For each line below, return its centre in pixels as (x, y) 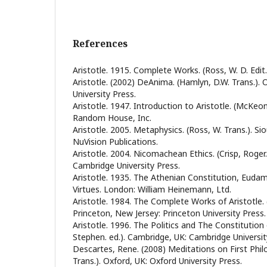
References (100, 43)
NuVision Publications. (115, 141)
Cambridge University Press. (126, 165)
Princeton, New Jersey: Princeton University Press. (169, 213)
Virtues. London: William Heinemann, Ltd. (152, 189)
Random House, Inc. (112, 117)
